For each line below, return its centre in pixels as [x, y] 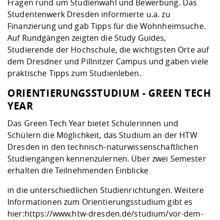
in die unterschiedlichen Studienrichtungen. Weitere [106, 190]
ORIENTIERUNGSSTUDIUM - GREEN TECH [109, 93]
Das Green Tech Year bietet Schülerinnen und [93, 124]
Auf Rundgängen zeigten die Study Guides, [87, 38]
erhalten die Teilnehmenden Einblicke [78, 171]
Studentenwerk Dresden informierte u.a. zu [89, 14]
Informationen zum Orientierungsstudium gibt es [100, 202]
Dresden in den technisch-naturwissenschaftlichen [103, 147]
